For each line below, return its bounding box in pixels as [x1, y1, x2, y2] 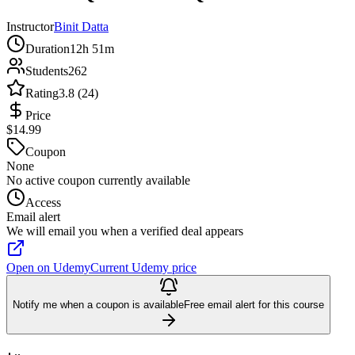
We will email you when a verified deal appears [6, 223, 243, 238]
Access [25, 195, 61, 209]
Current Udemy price [90, 260, 197, 274]
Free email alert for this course [184, 298, 324, 311]
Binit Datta [54, 19, 109, 33]
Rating [25, 86, 59, 100]
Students [25, 63, 68, 78]
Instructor [6, 19, 54, 33]
